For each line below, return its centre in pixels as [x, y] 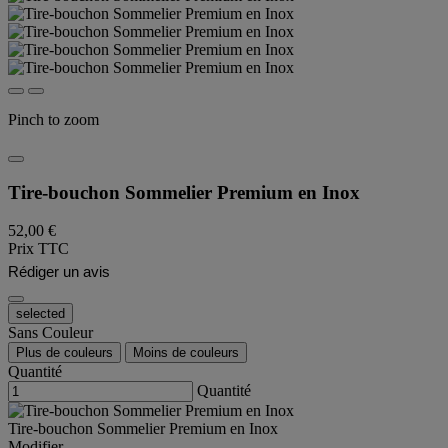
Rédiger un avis [59, 272]
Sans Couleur [50, 333]
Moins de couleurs [186, 353]
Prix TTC [38, 249]
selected [40, 314]
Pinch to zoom [53, 119]
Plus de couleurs [64, 353]
